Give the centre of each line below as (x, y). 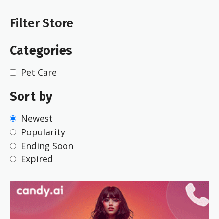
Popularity (43, 132)
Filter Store (42, 23)
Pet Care (39, 72)
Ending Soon (47, 145)
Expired (37, 159)
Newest (37, 119)
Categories (41, 51)
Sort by (31, 97)
